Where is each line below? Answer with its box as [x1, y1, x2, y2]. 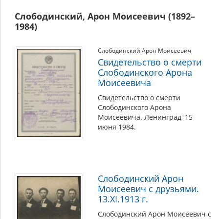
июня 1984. [98, 122, 136, 131]
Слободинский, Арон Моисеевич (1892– [15, 10, 195, 22]
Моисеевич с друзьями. [98, 183, 199, 195]
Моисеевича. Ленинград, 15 [98, 112, 193, 122]
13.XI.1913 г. [98, 193, 148, 205]
